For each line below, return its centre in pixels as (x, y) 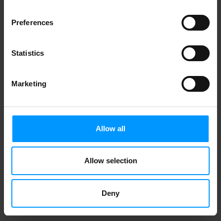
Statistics (28, 53)
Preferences (33, 22)
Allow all (110, 128)
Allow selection (110, 161)
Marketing (29, 83)
